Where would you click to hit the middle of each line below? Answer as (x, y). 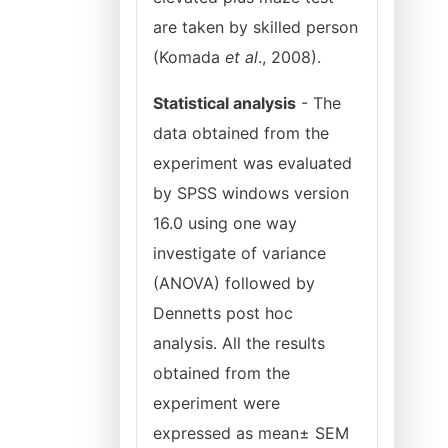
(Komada (189, 57)
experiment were (216, 403)
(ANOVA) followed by (234, 283)
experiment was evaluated (252, 163)
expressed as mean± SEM (251, 433)
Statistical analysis (224, 103)
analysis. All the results (239, 343)
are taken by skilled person (255, 27)
